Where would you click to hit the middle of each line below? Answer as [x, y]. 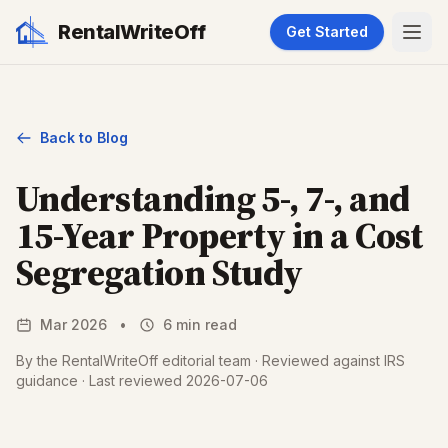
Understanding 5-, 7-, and [213, 198]
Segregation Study [159, 272]
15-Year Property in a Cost [219, 235]
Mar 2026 [73, 324]
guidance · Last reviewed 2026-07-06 [142, 380]
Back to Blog [84, 137]
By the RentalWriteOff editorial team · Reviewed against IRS [210, 360]
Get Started [327, 31]
